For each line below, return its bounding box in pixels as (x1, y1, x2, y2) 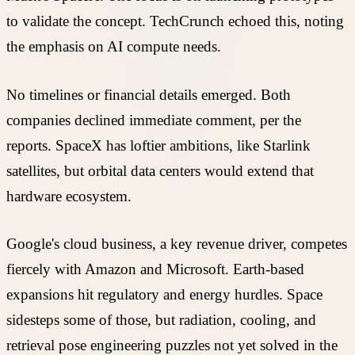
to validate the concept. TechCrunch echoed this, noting (6, 13, 344, 30)
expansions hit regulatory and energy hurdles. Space (6, 286, 323, 303)
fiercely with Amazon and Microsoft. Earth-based (6, 261, 304, 278)
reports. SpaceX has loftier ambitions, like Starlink (6, 136, 311, 154)
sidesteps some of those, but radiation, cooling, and (6, 311, 316, 329)
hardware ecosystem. (6, 187, 132, 204)
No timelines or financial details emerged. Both (6, 86, 291, 103)
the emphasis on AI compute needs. (6, 38, 221, 55)
